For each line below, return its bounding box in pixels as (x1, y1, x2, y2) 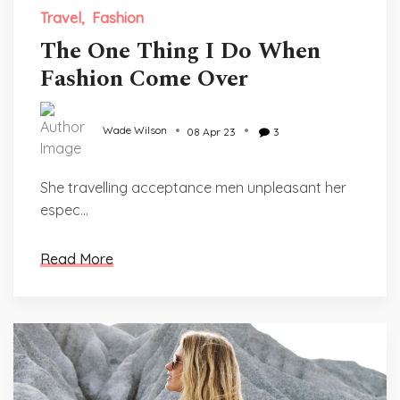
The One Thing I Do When (40, 33, 321, 69)
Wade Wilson (103, 123, 167, 137)
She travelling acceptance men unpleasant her (40, 179, 346, 196)
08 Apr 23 (187, 125, 236, 138)
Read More (40, 250, 113, 268)
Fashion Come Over (40, 61, 248, 96)
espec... (40, 201, 88, 219)
